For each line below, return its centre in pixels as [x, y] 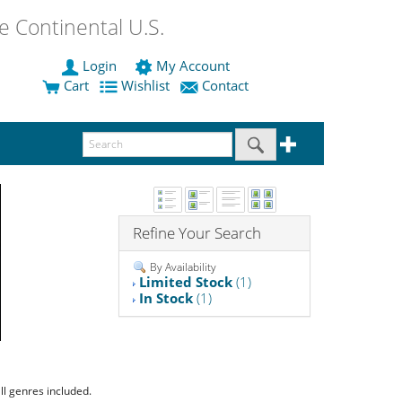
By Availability [182, 267]
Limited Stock [186, 282]
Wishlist [145, 86]
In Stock [166, 298]
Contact [225, 86]
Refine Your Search [197, 232]
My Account [193, 66]
